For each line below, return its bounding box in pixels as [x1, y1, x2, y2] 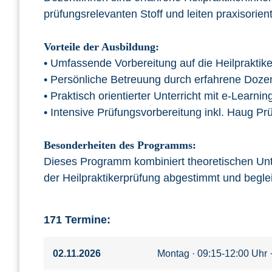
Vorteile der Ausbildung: [44, 41, 159, 53]
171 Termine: [44, 213, 110, 226]
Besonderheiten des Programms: [44, 139, 196, 152]
